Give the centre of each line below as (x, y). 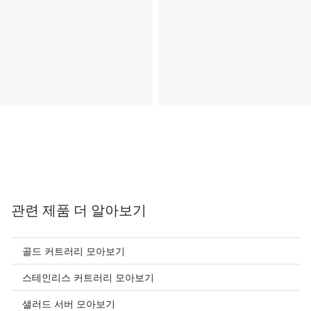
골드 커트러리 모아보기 (74, 251)
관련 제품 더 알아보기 (79, 210)
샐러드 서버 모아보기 (69, 304)
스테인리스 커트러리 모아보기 (88, 277)
